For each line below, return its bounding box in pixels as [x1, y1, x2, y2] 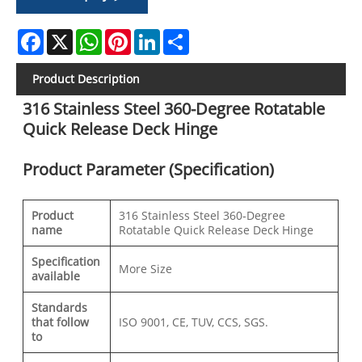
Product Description [32, 71, 140, 87]
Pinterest [131, 27, 179, 44]
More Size [119, 261, 173, 277]
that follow [32, 314, 90, 330]
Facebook [44, 27, 94, 44]
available [32, 268, 81, 284]
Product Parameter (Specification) [23, 158, 275, 181]
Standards [32, 300, 88, 316]
